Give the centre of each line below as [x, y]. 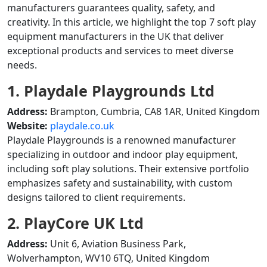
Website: [27, 126]
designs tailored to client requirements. [96, 197]
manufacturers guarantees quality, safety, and [111, 8]
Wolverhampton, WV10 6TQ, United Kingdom [108, 258]
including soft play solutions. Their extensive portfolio [128, 169]
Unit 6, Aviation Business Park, [117, 244]
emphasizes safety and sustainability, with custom [120, 183]
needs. [22, 65]
